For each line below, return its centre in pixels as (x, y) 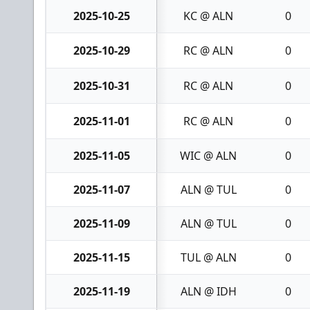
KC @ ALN (208, 16)
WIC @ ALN (208, 155)
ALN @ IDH (208, 291)
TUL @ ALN (208, 257)
